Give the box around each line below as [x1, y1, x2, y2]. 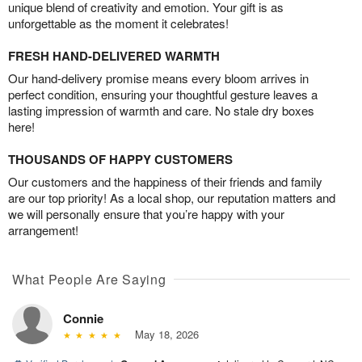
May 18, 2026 [128, 326, 199, 343]
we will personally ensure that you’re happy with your [8, 205, 284, 223]
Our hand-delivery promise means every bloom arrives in [8, 69, 309, 87]
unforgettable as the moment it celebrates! [8, 15, 229, 32]
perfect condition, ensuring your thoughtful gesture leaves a [8, 86, 318, 103]
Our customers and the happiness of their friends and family [8, 173, 322, 191]
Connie [63, 309, 103, 328]
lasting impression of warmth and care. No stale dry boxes [8, 102, 314, 120]
